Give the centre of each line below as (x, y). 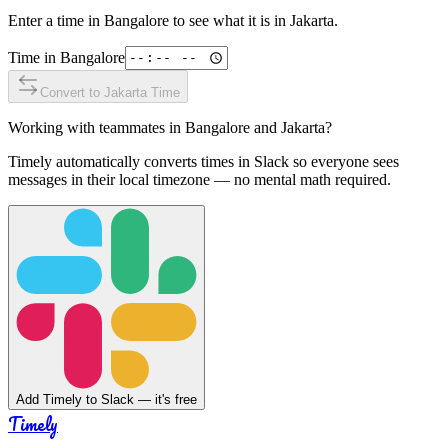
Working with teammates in (96, 127)
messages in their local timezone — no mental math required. (199, 179)
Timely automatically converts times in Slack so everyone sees (203, 161)
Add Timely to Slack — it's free (106, 399)
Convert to (72, 92)
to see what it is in (229, 20)
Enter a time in (56, 20)
